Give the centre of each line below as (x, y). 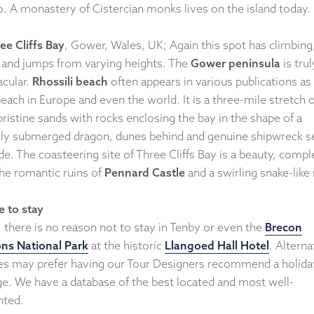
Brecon (284, 227)
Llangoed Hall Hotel (217, 245)
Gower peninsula (235, 63)
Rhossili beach (70, 81)
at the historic (127, 245)
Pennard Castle (145, 172)
